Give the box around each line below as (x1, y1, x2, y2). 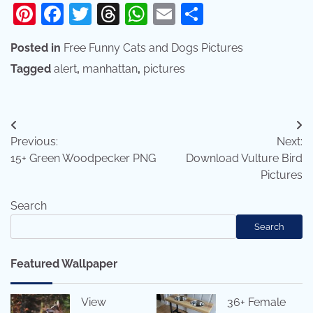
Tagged (10, 62, 54, 76)
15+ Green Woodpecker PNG (10, 152, 156, 166)
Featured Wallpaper (10, 257, 117, 271)
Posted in (10, 41, 64, 55)
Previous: (10, 135, 58, 149)
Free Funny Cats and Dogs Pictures (64, 41, 243, 55)
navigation (10, 143, 95, 164)
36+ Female (227, 296, 286, 310)
